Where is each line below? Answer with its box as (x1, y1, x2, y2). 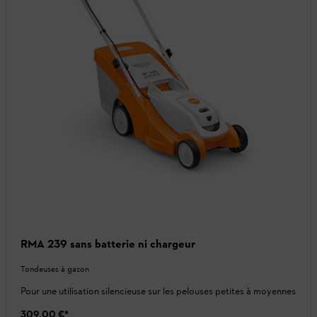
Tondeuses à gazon (21, 264, 89, 275)
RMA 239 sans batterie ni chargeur (21, 237, 195, 251)
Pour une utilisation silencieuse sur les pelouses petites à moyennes (21, 285, 296, 298)
